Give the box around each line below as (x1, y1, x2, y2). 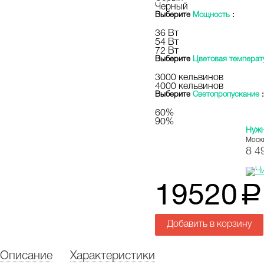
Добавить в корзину (167, 220, 252, 229)
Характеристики (70, 251, 155, 262)
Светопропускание (193, 91, 259, 98)
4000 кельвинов (155, 82, 223, 91)
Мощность (193, 12, 230, 19)
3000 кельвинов (155, 74, 223, 82)
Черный (155, 3, 188, 11)
